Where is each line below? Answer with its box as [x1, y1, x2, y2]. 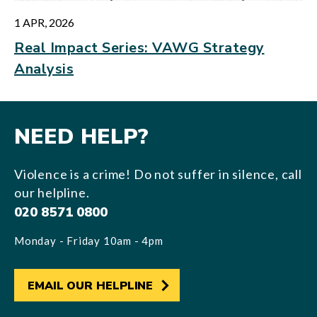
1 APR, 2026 [14, 16, 74, 29]
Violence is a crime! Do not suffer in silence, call [14, 166, 302, 182]
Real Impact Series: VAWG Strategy [14, 38, 265, 57]
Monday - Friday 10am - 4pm [14, 234, 163, 247]
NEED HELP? [14, 122, 149, 151]
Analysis [14, 59, 74, 79]
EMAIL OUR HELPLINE [28, 278, 154, 294]
